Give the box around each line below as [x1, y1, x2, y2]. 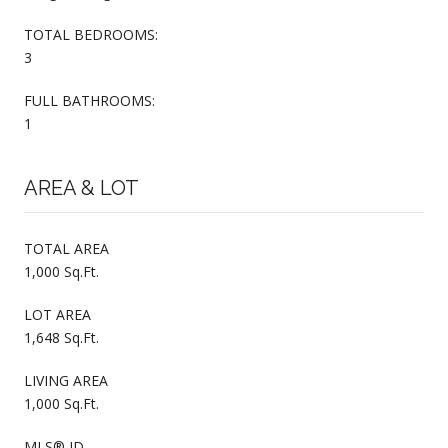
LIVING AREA [24, 370, 108, 390]
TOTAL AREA [24, 238, 109, 258]
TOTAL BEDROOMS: [24, 24, 158, 44]
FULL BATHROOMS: [24, 90, 155, 110]
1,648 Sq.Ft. [24, 327, 99, 347]
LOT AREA [24, 304, 91, 324]
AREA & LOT [24, 175, 139, 200]
